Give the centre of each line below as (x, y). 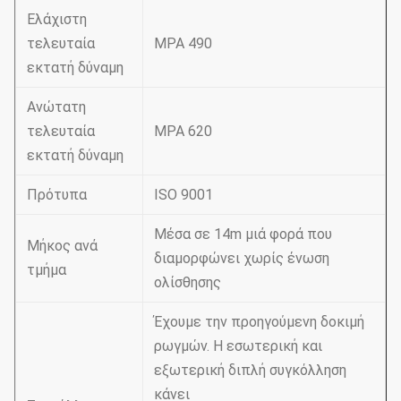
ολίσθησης (188, 282)
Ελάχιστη (57, 19)
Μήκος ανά (62, 246)
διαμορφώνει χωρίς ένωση (242, 258)
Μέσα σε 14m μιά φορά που (243, 234)
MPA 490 (183, 43)
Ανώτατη (56, 107)
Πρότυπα (57, 195)
